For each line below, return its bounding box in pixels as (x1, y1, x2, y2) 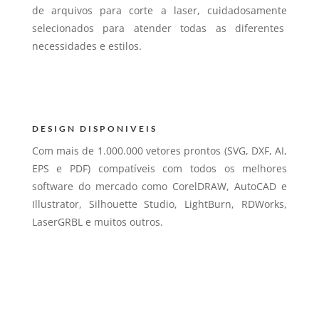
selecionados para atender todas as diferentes (31, 21, 288, 35)
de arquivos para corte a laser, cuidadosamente (31, 3, 288, 17)
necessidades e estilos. (31, 38, 142, 53)
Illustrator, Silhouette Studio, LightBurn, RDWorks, (31, 197, 288, 211)
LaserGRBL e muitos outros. (31, 214, 163, 229)
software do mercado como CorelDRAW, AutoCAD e (31, 179, 288, 193)
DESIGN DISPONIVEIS (31, 122, 157, 134)
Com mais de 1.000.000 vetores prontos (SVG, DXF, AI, (31, 143, 288, 157)
